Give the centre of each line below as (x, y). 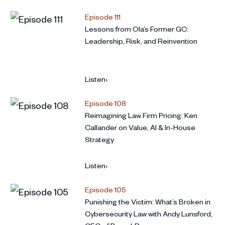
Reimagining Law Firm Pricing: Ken (141, 116)
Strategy (100, 140)
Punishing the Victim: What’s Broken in (148, 202)
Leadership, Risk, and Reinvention (141, 41)
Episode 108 (106, 103)
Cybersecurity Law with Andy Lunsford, (149, 214)
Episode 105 (106, 190)
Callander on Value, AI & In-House (140, 128)
